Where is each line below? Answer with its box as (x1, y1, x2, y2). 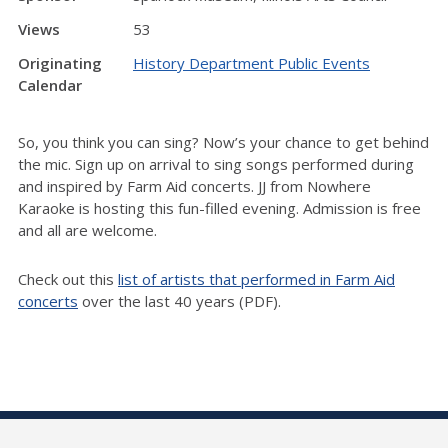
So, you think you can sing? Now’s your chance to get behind (18, 131, 429, 152)
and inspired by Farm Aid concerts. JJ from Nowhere (18, 175, 371, 196)
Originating (18, 53, 102, 73)
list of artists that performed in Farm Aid (118, 268, 395, 289)
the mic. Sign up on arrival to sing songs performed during (18, 153, 414, 174)
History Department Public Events (133, 53, 370, 73)
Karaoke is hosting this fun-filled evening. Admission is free (18, 197, 421, 218)
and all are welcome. (18, 219, 157, 240)
